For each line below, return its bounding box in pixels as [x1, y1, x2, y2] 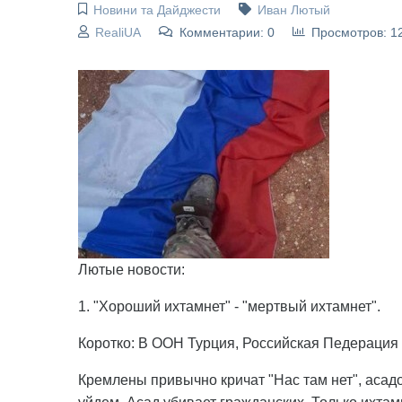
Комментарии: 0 [179, 25, 275, 39]
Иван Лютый [257, 3, 330, 17]
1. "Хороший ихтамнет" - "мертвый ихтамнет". [78, 299, 380, 314]
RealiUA [94, 25, 141, 39]
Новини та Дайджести [92, 3, 221, 17]
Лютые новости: [78, 262, 185, 277]
